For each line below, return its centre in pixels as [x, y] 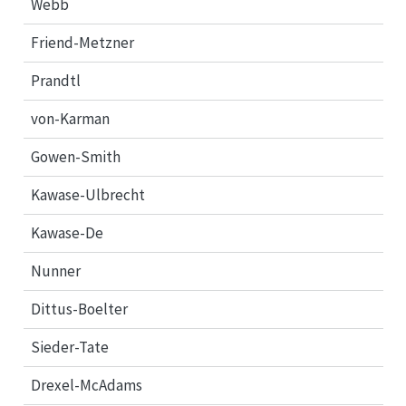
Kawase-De [67, 232]
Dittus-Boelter [79, 309]
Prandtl [56, 80]
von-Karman [70, 118]
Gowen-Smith [76, 156]
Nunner [56, 271]
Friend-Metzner [82, 42]
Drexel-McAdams [87, 385]
